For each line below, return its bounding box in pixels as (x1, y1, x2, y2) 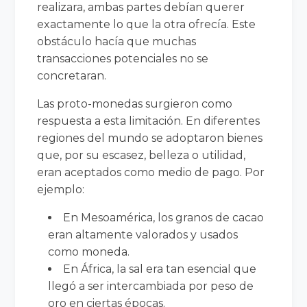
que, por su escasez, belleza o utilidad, (37, 148, 246, 162)
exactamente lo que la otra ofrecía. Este (37, 17, 256, 31)
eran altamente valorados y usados (48, 228, 238, 241)
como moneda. (48, 245, 130, 258)
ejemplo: (37, 182, 85, 196)
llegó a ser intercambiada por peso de (48, 279, 254, 293)
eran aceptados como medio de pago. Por (37, 165, 265, 179)
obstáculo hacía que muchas (37, 34, 197, 48)
